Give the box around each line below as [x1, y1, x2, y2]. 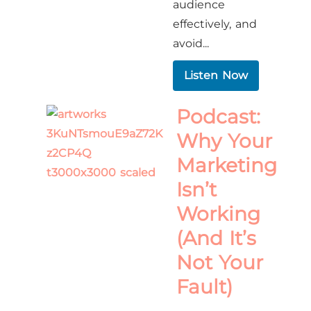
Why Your [176, 129, 272, 153]
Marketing [176, 153, 278, 177]
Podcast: [176, 105, 261, 128]
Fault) [176, 275, 233, 299]
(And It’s [176, 226, 256, 250]
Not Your [176, 251, 263, 274]
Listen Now [184, 69, 248, 82]
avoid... [173, 37, 210, 50]
